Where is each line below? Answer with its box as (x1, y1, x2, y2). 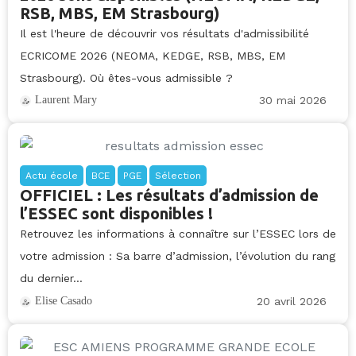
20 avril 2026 (257, 294, 327, 308)
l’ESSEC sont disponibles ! (20, 204, 213, 223)
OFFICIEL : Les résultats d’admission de (20, 186, 319, 205)
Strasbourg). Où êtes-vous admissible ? (20, 71, 233, 84)
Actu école (25, 170, 78, 182)
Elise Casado (35, 295, 92, 308)
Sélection (155, 170, 201, 182)
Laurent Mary (35, 94, 97, 106)
